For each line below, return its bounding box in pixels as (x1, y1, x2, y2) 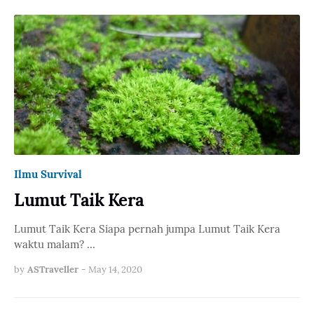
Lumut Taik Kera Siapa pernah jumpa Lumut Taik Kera (14, 221, 280, 235)
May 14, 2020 (88, 263, 142, 275)
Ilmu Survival (14, 167, 82, 181)
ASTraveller (27, 263, 78, 275)
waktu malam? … (14, 237, 95, 251)
